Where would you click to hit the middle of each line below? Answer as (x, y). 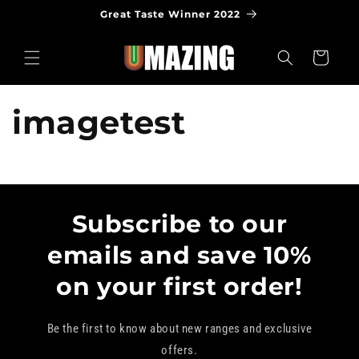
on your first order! (179, 286)
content (44, 25)
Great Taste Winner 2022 (170, 14)
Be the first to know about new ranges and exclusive (179, 329)
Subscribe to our (179, 224)
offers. (179, 350)
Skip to (42, 11)
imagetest (99, 122)
